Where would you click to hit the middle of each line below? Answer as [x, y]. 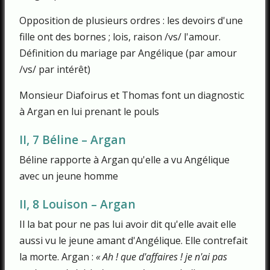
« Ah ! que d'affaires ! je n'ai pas [162, 256]
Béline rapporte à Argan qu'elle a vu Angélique [124, 160]
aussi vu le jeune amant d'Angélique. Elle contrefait [133, 240]
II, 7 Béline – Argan [73, 140]
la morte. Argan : [58, 256]
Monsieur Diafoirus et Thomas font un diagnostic [132, 96]
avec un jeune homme [69, 176]
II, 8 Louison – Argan [77, 204]
